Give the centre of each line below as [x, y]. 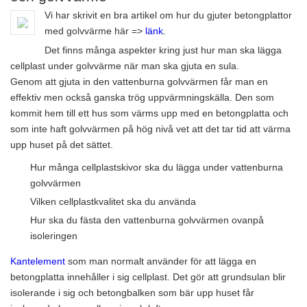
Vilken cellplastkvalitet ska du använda [113, 202]
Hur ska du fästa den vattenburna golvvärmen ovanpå [147, 220]
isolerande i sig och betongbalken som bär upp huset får [132, 293]
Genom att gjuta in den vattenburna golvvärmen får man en [139, 82]
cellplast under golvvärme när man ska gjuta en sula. [125, 66]
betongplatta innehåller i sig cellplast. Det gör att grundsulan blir [148, 277]
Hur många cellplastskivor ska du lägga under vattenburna [157, 168]
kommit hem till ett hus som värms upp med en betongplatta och [149, 113]
